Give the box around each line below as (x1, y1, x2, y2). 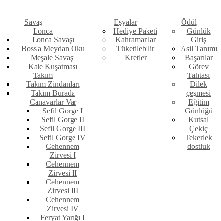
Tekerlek (185, 133, 212, 142)
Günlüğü (184, 107, 213, 115)
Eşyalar (114, 18, 137, 27)
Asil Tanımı (180, 44, 217, 53)
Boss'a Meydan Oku (21, 44, 85, 53)
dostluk (187, 142, 210, 151)
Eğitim (188, 98, 209, 107)
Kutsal (188, 115, 209, 124)
